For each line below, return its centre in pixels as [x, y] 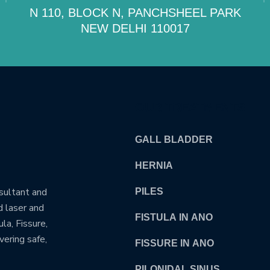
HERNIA [154, 165]
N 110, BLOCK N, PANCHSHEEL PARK [135, 12]
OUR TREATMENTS [190, 107]
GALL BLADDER [174, 140]
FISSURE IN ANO [174, 243]
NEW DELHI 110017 [135, 28]
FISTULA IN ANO [174, 217]
